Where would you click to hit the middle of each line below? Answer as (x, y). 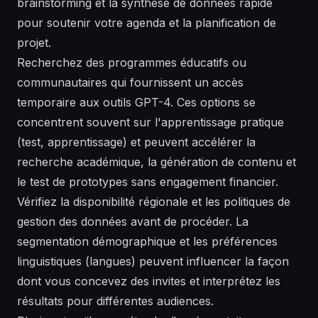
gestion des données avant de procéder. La (133, 222)
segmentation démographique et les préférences (147, 242)
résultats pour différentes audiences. (115, 301)
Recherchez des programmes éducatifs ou (132, 63)
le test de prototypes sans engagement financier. (148, 182)
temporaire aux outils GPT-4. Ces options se (136, 103)
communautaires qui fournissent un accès (130, 83)
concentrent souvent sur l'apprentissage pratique (150, 122)
